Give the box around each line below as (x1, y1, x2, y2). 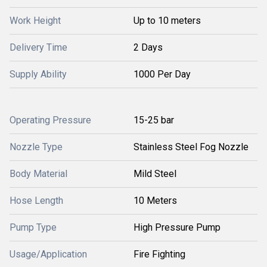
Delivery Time (10, 42, 67, 54)
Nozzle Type (10, 141, 63, 153)
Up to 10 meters (133, 15, 201, 27)
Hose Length (10, 195, 63, 207)
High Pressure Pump (133, 222, 221, 234)
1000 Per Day (133, 69, 191, 80)
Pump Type (10, 222, 57, 234)
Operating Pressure (10, 114, 91, 126)
